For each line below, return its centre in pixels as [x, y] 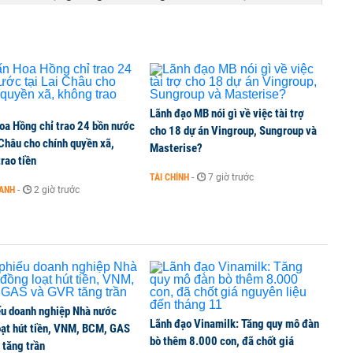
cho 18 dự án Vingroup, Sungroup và [233, 131]
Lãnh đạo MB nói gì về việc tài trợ [227, 113]
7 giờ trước [231, 177]
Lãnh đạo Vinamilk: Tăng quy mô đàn [234, 324]
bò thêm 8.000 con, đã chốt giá [222, 341]
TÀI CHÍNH [169, 177]
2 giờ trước [57, 190]
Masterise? [176, 148]
